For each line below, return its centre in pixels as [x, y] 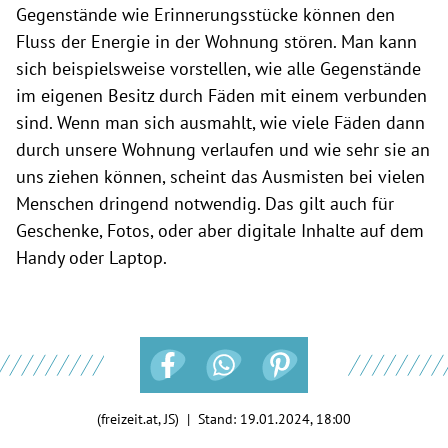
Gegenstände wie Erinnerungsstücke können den [205, 14]
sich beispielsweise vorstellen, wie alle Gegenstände [218, 68]
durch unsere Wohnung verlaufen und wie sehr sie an [223, 149]
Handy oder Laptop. [91, 257]
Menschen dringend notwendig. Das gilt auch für [205, 203]
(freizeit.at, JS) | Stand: [168, 418]
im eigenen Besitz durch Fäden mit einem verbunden [221, 95]
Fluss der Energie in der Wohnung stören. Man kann [216, 41]
